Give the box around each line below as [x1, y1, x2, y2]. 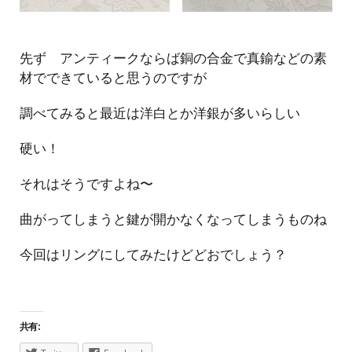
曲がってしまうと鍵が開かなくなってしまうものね [20, 210, 327, 229]
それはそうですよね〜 [20, 174, 153, 193]
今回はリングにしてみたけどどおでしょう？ [20, 245, 287, 264]
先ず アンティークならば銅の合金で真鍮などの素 [20, 49, 327, 68]
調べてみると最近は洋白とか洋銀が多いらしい [20, 104, 300, 123]
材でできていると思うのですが [20, 68, 207, 87]
